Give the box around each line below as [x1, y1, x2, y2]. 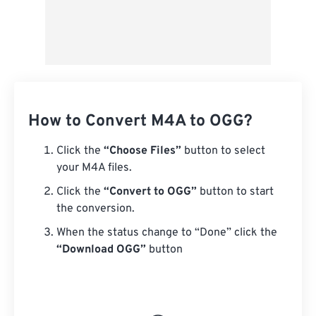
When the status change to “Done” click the [56, 226, 277, 240]
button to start [197, 185, 274, 199]
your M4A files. [56, 161, 132, 175]
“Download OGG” [56, 243, 146, 257]
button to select [181, 144, 265, 158]
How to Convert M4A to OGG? [28, 111, 253, 132]
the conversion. [56, 202, 135, 216]
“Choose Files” [104, 144, 181, 158]
